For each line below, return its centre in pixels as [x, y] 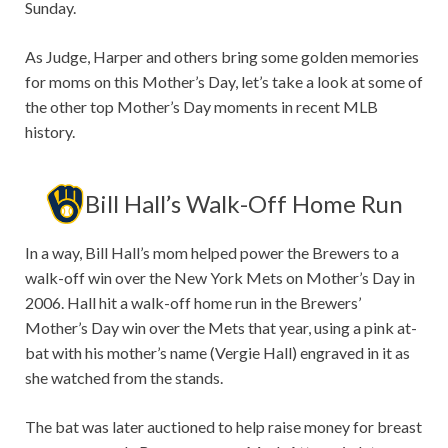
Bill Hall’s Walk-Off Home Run [244, 204]
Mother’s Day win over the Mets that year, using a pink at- [221, 328]
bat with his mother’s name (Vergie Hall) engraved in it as [217, 353]
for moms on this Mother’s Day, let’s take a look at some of [224, 82]
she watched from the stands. [125, 378]
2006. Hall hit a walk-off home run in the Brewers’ [193, 303]
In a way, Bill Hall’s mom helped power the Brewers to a [212, 253]
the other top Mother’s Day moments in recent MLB [201, 107]
